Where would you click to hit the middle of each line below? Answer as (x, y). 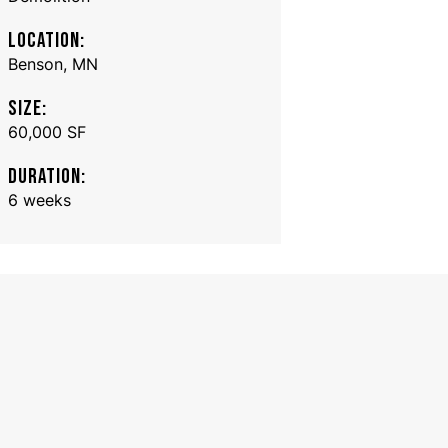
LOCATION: (47, 40)
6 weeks (40, 199)
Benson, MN (53, 63)
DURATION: (47, 176)
